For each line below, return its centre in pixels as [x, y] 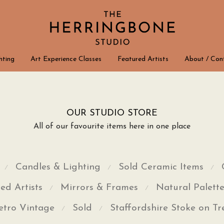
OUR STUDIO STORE [112, 113]
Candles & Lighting [58, 167]
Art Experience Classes [66, 59]
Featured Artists [143, 59]
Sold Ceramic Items [161, 167]
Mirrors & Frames [99, 188]
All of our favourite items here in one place [112, 126]
